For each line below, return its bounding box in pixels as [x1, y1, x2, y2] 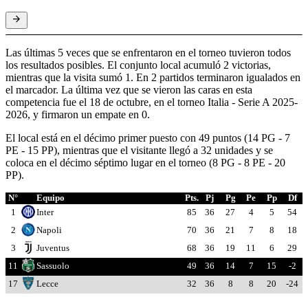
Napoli [36, 225, 62, 236]
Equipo [36, 193, 65, 203]
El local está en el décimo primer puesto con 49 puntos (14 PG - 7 [5, 132, 290, 144]
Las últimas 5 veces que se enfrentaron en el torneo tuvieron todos [5, 47, 291, 59]
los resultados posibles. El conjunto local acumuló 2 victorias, [5, 59, 271, 71]
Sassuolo [36, 261, 69, 272]
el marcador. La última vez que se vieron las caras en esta [5, 84, 252, 96]
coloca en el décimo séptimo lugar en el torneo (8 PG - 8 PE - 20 [5, 157, 285, 169]
